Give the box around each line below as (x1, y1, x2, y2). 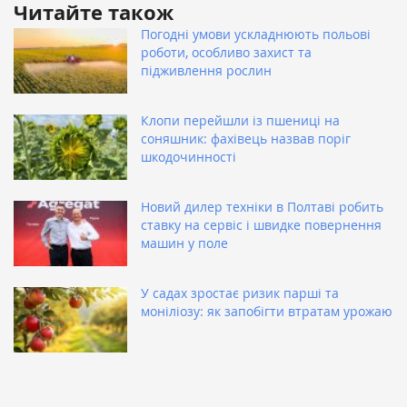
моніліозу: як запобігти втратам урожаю (141, 303, 392, 321)
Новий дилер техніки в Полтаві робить (141, 198, 383, 216)
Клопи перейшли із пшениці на (141, 112, 340, 130)
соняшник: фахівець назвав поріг (141, 130, 351, 148)
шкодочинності (141, 148, 236, 166)
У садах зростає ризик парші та (141, 284, 339, 303)
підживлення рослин (141, 62, 272, 80)
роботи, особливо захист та (141, 44, 312, 62)
